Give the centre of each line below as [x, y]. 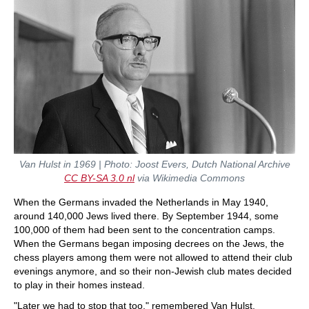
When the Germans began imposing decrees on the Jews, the [149, 243]
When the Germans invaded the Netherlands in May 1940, [141, 202]
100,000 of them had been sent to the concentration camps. [144, 229]
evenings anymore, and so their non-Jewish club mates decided [153, 271]
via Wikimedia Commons [190, 178]
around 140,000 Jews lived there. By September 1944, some [146, 216]
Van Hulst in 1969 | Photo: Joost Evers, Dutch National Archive [154, 164]
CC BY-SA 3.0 [96, 178]
